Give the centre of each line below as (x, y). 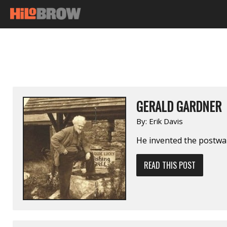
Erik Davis (166, 121)
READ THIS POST (170, 165)
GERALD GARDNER (179, 106)
